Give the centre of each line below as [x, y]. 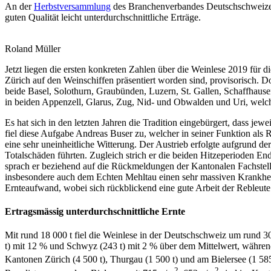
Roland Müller [33, 48]
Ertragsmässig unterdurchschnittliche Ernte [95, 211]
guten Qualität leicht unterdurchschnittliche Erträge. [103, 17]
